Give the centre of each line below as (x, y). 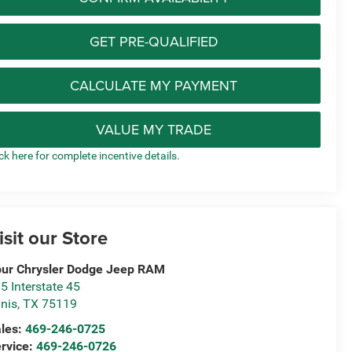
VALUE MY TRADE (154, 129)
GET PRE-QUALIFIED (154, 41)
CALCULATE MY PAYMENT (154, 85)
